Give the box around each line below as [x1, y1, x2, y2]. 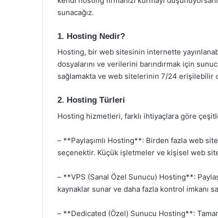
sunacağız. [57, 7, 94, 17]
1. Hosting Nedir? [57, 31, 125, 41]
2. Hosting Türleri [57, 95, 125, 105]
